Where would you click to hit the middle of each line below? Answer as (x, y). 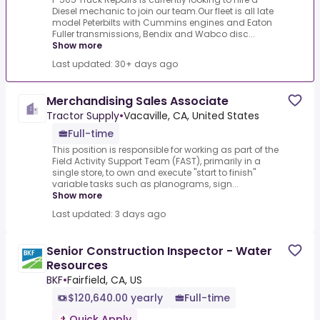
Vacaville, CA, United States (191, 116)
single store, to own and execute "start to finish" (154, 173)
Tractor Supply (83, 116)
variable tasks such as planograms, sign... (145, 184)
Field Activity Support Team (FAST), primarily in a (156, 161)
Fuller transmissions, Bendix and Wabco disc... (154, 34)
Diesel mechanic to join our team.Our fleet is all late (163, 11)
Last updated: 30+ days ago (115, 64)
